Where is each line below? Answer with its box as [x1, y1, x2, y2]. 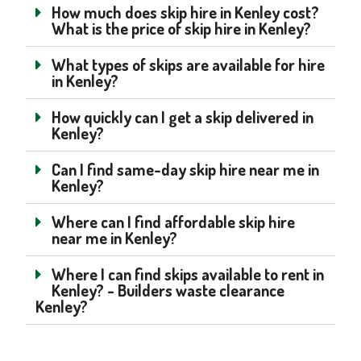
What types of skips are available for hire [52, 53, 326, 75]
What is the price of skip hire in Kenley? [52, 17, 312, 39]
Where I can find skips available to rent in [52, 263, 325, 284]
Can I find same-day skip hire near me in [52, 158, 320, 180]
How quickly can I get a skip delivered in [52, 106, 314, 127]
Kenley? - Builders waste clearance [52, 279, 285, 301]
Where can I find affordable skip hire [52, 210, 296, 232]
